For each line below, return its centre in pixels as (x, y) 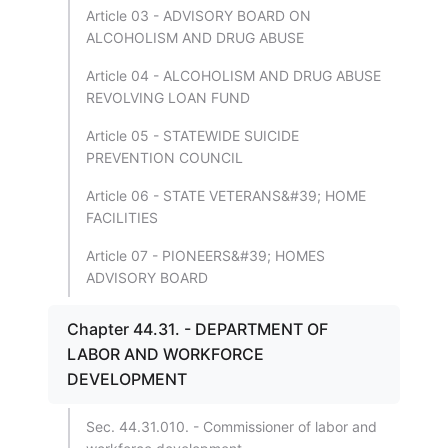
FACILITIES (122, 217)
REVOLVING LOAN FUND (168, 97)
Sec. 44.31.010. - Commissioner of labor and (231, 426)
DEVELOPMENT (127, 379)
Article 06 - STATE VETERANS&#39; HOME (226, 195)
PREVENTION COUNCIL (164, 157)
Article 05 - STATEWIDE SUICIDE (192, 135)
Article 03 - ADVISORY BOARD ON (198, 15)
